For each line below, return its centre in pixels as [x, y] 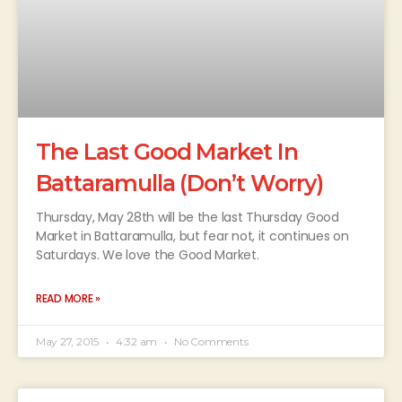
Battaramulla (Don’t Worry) [179, 184]
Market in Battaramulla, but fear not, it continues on [192, 236]
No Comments [210, 342]
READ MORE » [69, 299]
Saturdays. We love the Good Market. [148, 255]
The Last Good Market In [167, 152]
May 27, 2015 [69, 342]
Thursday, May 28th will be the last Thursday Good [188, 218]
